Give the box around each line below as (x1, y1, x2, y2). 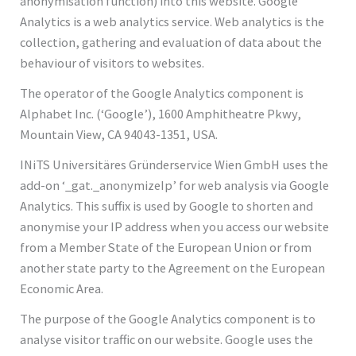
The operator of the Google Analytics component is (20, 84, 304, 101)
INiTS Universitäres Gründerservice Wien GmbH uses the (20, 156, 329, 172)
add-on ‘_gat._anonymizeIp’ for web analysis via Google (20, 176, 330, 193)
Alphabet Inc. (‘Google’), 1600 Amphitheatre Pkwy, (20, 105, 302, 122)
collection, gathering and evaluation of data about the (20, 33, 323, 50)
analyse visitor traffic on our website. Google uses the (20, 331, 314, 347)
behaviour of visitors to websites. (20, 54, 205, 71)
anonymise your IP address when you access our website (20, 218, 330, 234)
